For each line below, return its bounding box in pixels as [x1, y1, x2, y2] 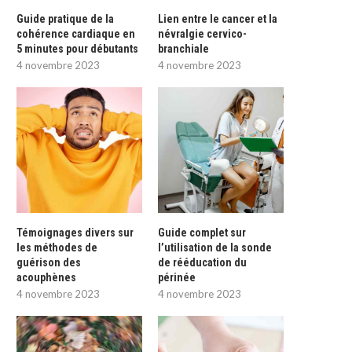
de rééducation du [158, 255, 247, 269]
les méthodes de [16, 240, 97, 254]
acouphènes [16, 270, 76, 284]
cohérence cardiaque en [16, 27, 135, 40]
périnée [158, 270, 196, 284]
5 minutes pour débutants [16, 42, 138, 55]
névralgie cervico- [158, 27, 247, 40]
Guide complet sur [158, 225, 247, 239]
